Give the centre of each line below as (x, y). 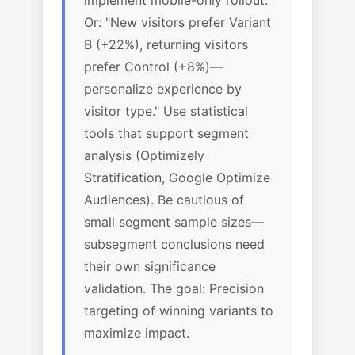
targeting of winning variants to (179, 311)
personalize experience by (163, 89)
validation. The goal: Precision (174, 288)
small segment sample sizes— (174, 222)
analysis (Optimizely (144, 155)
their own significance (150, 266)
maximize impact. (137, 333)
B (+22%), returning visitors (166, 44)
